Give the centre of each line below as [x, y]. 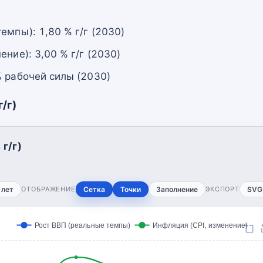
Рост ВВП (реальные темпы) [82, 225]
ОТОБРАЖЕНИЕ [48, 189]
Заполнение [177, 189]
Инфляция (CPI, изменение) [200, 225]
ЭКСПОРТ [222, 189]
